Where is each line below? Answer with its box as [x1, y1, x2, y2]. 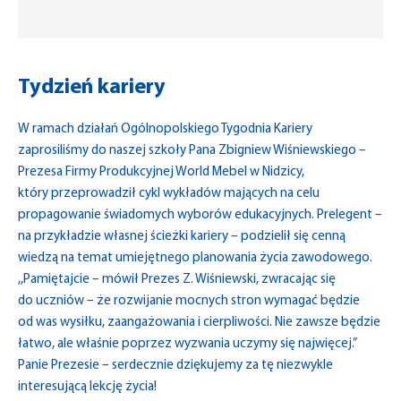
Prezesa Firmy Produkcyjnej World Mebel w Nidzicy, [18, 166, 304, 179]
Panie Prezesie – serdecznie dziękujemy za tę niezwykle [18, 359, 333, 372]
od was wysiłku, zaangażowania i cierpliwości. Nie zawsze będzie [18, 316, 380, 329]
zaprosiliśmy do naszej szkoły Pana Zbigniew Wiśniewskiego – [18, 144, 366, 158]
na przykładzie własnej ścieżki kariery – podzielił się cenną [18, 230, 346, 243]
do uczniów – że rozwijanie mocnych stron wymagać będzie [18, 294, 360, 308]
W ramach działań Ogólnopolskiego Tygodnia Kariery [18, 123, 312, 136]
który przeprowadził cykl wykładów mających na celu [18, 187, 320, 200]
